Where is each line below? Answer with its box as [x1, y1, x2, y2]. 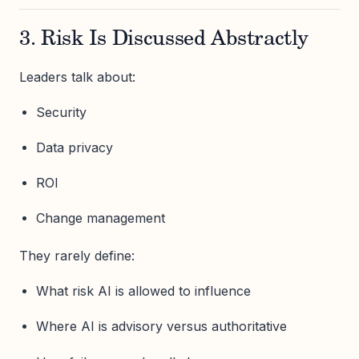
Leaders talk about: [19, 68, 135, 85]
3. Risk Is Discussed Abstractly [19, 29, 309, 50]
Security [35, 103, 87, 120]
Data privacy [35, 139, 113, 155]
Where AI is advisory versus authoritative [35, 318, 287, 335]
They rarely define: [19, 248, 135, 264]
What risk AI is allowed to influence [35, 283, 251, 300]
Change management [35, 210, 165, 227]
